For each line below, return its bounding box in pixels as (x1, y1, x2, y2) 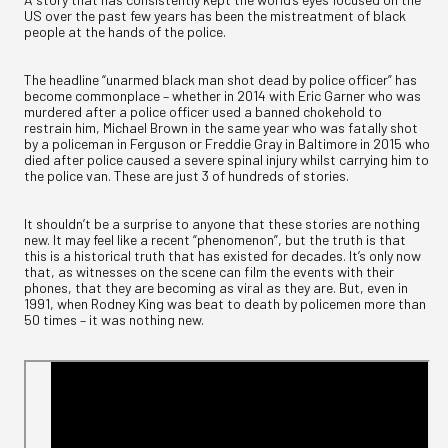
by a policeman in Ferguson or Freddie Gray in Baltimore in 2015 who (24, 134, 430, 152)
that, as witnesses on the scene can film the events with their (24, 262, 394, 280)
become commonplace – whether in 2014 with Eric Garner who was (24, 86, 421, 104)
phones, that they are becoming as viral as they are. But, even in (24, 278, 408, 296)
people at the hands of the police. (24, 22, 226, 40)
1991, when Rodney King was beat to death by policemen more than (24, 294, 426, 312)
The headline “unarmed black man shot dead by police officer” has (24, 70, 417, 88)
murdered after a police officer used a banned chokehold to (24, 102, 382, 120)
